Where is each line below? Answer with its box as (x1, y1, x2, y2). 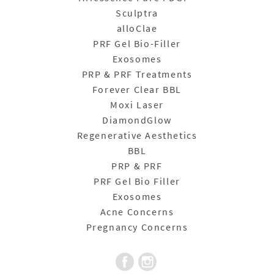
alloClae (116, 21, 158, 34)
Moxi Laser (110, 98, 164, 111)
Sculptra (116, 6, 158, 19)
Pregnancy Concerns (86, 220, 188, 233)
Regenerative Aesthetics (76, 128, 198, 141)
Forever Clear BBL (92, 83, 182, 95)
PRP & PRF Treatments (81, 67, 193, 80)
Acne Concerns (100, 205, 174, 218)
